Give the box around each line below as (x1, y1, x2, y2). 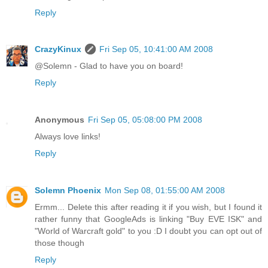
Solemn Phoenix (35, 185, 101, 196)
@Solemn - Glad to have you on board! (35, 61, 183, 71)
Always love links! (35, 132, 100, 142)
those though (35, 238, 84, 248)
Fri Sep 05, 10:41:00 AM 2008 (99, 44, 213, 54)
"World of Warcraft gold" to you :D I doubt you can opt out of (35, 226, 262, 236)
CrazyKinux (35, 44, 81, 54)
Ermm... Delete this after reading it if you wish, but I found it (35, 202, 262, 212)
